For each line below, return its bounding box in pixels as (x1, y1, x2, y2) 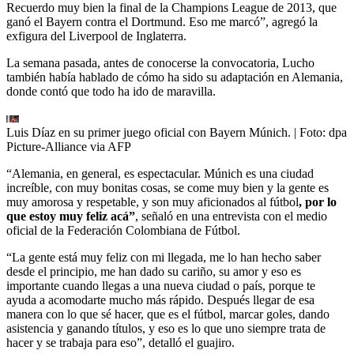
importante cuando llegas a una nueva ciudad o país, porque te (6, 278, 315, 292)
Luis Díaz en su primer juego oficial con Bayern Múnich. (6, 125, 291, 139)
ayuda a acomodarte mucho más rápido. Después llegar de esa (6, 292, 314, 307)
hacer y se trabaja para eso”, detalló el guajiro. (6, 335, 235, 349)
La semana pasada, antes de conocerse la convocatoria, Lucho (6, 55, 314, 70)
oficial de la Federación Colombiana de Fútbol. (6, 223, 240, 237)
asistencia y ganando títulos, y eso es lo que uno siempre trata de (6, 321, 326, 335)
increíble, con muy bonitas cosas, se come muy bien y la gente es (6, 180, 329, 194)
